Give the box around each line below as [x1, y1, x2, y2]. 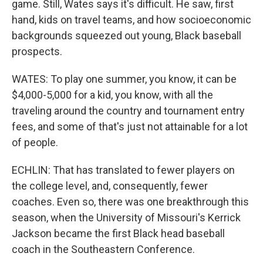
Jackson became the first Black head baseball [12, 227, 225, 240]
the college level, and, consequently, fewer [12, 180, 208, 192]
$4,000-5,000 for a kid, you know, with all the [12, 89, 213, 101]
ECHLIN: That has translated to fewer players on [12, 164, 235, 176]
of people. [12, 136, 58, 149]
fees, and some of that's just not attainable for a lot [12, 120, 248, 133]
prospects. [12, 45, 62, 58]
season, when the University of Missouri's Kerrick [12, 211, 241, 224]
